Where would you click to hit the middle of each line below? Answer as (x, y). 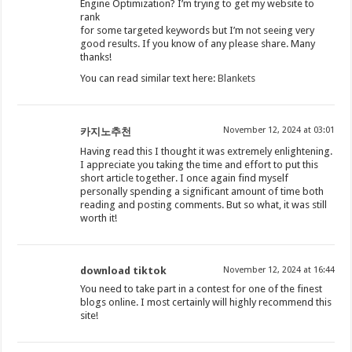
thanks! (96, 57)
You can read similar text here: (149, 79)
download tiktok (124, 271)
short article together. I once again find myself (185, 178)
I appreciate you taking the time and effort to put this (200, 165)
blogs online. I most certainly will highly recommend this (206, 302)
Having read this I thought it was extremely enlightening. (207, 152)
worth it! (99, 218)
